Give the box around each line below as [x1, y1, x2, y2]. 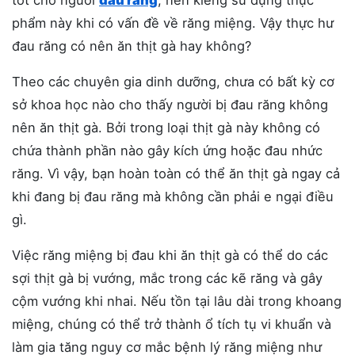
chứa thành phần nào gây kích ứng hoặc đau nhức [12, 142, 323, 158]
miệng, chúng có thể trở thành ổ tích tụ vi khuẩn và [12, 315, 331, 332]
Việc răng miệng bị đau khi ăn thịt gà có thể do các [12, 246, 328, 263]
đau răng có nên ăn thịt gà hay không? [12, 37, 251, 54]
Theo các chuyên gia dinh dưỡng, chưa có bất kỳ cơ [12, 73, 334, 90]
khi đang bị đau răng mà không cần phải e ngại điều [12, 188, 334, 204]
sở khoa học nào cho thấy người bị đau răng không [12, 96, 328, 113]
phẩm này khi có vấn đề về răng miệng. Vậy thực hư [12, 14, 334, 31]
